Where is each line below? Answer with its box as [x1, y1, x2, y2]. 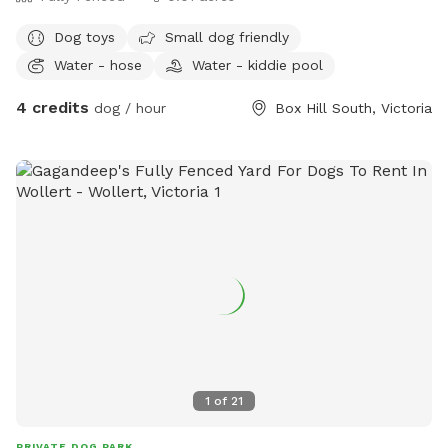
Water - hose [54, 56, 142, 73]
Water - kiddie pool [192, 56, 323, 73]
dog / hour [89, 100, 166, 117]
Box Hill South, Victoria [275, 100, 432, 117]
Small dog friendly [165, 28, 289, 45]
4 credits [16, 98, 89, 118]
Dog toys [54, 28, 115, 45]
